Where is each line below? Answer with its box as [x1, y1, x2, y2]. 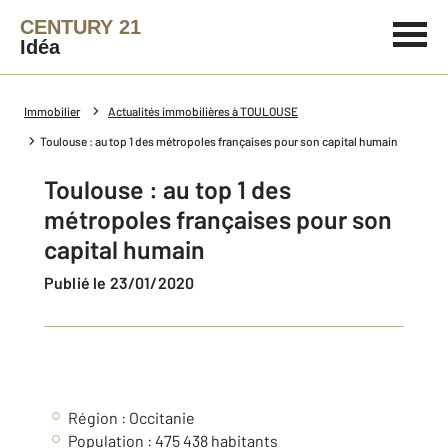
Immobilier [24, 104, 80, 118]
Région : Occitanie [68, 408, 195, 427]
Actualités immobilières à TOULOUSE [108, 104, 298, 118]
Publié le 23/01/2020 [54, 273, 195, 292]
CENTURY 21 [20, 16, 141, 38]
